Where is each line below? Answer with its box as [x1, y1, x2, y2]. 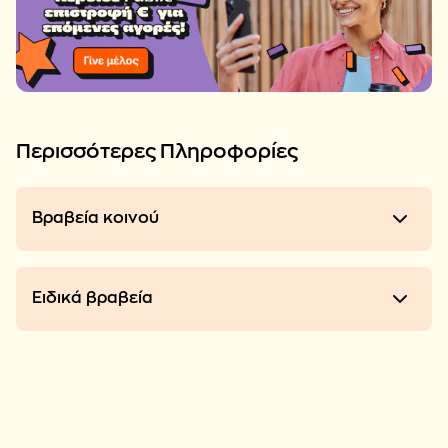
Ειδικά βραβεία [32, 290, 153, 307]
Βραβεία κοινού [32, 210, 159, 227]
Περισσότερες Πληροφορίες [16, 140, 298, 162]
